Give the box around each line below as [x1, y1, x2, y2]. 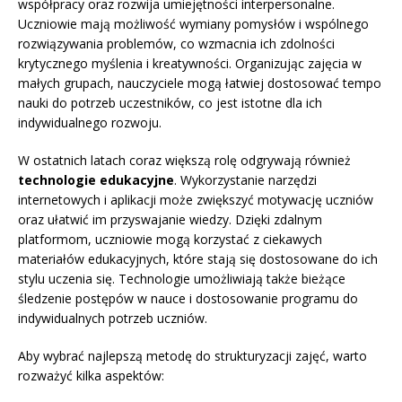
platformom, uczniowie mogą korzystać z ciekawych [18, 231, 322, 249]
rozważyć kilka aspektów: [18, 367, 164, 385]
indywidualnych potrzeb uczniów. [18, 310, 207, 328]
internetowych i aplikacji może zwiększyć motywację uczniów [18, 191, 373, 209]
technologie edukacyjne [18, 171, 174, 189]
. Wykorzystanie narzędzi [174, 171, 317, 189]
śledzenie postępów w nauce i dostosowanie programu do [18, 290, 358, 308]
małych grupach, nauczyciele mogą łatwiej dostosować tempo [18, 74, 381, 92]
